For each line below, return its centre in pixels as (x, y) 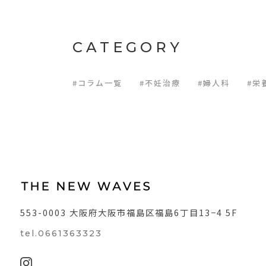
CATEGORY (128, 47)
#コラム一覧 (97, 83)
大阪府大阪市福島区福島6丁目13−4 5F (153, 213)
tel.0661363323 (61, 234)
